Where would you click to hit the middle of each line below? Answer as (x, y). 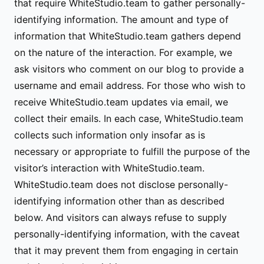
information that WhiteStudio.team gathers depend (128, 36)
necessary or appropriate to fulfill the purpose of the (132, 151)
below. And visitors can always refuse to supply (121, 217)
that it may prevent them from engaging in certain (126, 250)
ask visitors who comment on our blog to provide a (129, 69)
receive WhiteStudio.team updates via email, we (121, 102)
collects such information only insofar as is (110, 135)
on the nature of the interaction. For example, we (123, 52)
